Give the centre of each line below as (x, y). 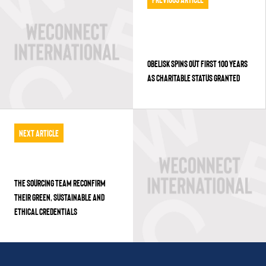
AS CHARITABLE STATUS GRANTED (193, 77)
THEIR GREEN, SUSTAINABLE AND (59, 197)
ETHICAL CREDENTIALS (46, 211)
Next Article (39, 133)
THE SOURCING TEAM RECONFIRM (60, 183)
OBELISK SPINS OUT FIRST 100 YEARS (197, 63)
